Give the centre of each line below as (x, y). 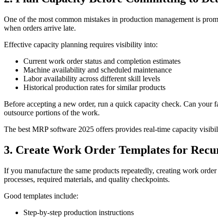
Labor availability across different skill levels (92, 78)
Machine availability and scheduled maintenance (98, 70)
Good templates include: (41, 196)
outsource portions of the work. (52, 112)
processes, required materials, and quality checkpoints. (87, 179)
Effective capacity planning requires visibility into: (81, 44)
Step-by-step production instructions (79, 212)
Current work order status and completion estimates (102, 61)
